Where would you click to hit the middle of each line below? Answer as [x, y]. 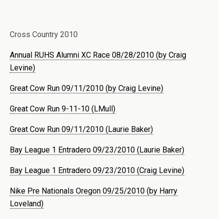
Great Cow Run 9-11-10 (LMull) [63, 109]
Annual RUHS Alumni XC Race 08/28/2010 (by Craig [98, 55]
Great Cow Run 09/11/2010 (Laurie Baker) [81, 129]
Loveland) [27, 203]
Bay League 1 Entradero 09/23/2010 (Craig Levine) [97, 170]
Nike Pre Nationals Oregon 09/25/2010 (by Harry [94, 191]
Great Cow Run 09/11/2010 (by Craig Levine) [87, 88]
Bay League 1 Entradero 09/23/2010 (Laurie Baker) [97, 150]
